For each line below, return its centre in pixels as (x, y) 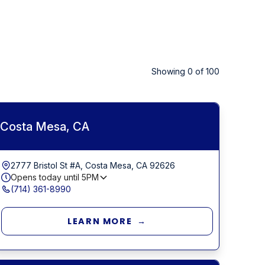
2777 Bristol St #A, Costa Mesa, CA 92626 (93, 165)
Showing (170, 71)
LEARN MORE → (107, 221)
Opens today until (46, 177)
